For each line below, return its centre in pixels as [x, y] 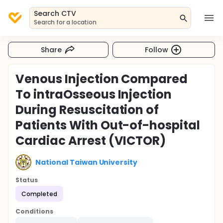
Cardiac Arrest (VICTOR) [91, 141]
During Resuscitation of [87, 110]
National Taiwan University [87, 162]
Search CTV [55, 13]
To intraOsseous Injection [94, 94]
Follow [157, 50]
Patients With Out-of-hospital [108, 125]
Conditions [34, 211]
